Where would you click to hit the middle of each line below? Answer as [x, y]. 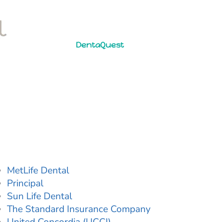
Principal [25, 184]
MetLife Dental [38, 171]
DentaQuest [100, 45]
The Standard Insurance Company [79, 209]
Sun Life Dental [39, 196]
